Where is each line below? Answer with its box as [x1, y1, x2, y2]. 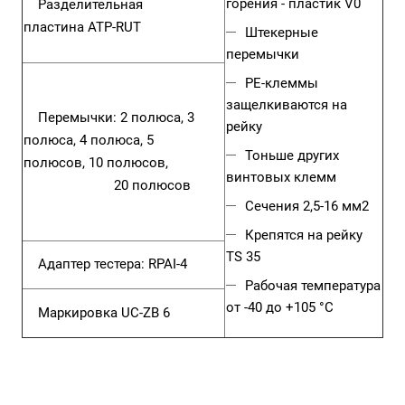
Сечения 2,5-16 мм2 [245, 198, 369, 214]
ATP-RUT [88, 19, 141, 35]
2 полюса [120, 109, 181, 126]
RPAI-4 [148, 256, 187, 272]
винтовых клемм [226, 169, 336, 185]
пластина [24, 19, 88, 35]
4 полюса [80, 132, 140, 148]
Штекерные [245, 24, 318, 41]
